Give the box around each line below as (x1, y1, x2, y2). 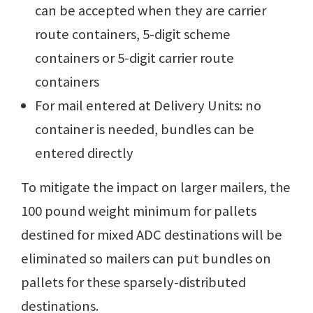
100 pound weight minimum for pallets (21, 202, 256, 221)
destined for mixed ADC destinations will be (21, 226, 282, 245)
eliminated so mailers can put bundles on (21, 249, 271, 268)
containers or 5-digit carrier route (35, 49, 234, 68)
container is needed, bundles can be (35, 120, 254, 139)
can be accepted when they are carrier (35, 1, 266, 20)
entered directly (35, 144, 133, 163)
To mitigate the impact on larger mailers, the (21, 178, 291, 197)
